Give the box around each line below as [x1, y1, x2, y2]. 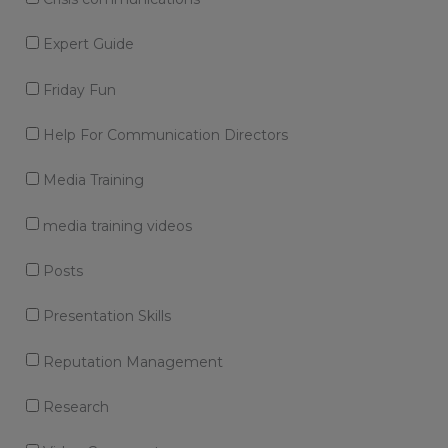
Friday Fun [38, 80, 116, 99]
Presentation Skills [38, 307, 171, 326]
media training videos [38, 216, 192, 235]
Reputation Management [38, 352, 223, 371]
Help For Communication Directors [38, 125, 288, 144]
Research [38, 397, 109, 416]
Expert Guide [38, 35, 134, 54]
